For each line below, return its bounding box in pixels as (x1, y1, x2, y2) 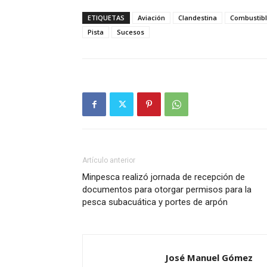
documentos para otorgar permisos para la (82, 184, 252, 195)
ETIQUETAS (88, 13, 125, 23)
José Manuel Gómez (165, 252, 253, 264)
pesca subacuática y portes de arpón (82, 197, 228, 208)
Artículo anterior (82, 156, 135, 165)
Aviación (138, 13, 165, 23)
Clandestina (178, 13, 217, 23)
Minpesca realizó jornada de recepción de (82, 172, 245, 183)
